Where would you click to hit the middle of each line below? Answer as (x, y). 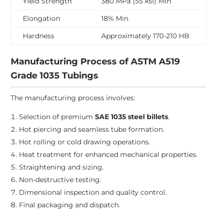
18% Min (115, 19)
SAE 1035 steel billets (132, 117)
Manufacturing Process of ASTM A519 (95, 62)
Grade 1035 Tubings (55, 76)
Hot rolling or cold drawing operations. (85, 142)
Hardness (39, 36)
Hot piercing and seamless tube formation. (92, 130)
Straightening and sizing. (62, 167)
